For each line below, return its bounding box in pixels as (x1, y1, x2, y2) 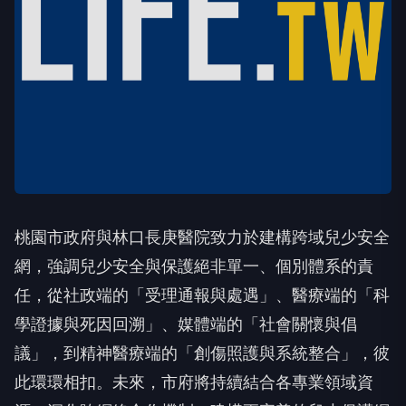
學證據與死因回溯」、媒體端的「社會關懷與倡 (14, 314, 357, 333)
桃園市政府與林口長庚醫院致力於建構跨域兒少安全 (14, 227, 390, 246)
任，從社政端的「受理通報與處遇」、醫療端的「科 (14, 285, 390, 304)
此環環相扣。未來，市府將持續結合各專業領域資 (14, 372, 373, 391)
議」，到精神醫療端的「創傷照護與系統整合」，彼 (14, 343, 390, 362)
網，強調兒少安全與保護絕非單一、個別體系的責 (14, 256, 373, 275)
